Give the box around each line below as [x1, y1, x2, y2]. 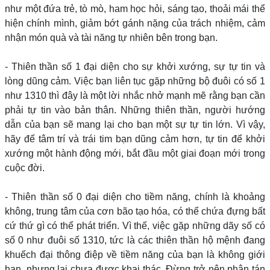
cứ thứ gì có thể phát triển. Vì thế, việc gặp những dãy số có [5, 221, 265, 231]
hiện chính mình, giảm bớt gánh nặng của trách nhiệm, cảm [5, 18, 265, 28]
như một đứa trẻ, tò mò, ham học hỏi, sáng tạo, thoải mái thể [5, 4, 265, 14]
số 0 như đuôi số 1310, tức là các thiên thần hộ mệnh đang [5, 235, 265, 245]
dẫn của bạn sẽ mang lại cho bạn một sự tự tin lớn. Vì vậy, [5, 119, 265, 130]
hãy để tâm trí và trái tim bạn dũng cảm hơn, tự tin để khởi [5, 134, 265, 144]
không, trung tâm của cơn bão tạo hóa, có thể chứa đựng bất [5, 206, 265, 216]
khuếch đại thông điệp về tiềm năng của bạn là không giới [5, 250, 265, 260]
